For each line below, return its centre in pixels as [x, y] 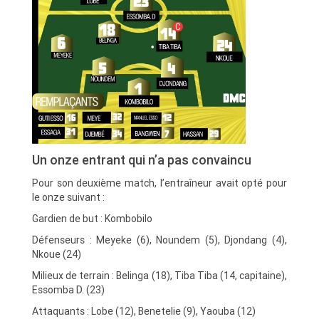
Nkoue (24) [57, 254]
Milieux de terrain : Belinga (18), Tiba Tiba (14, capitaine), [159, 275]
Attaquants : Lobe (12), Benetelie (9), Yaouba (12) [144, 311]
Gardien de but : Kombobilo [92, 218]
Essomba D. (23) [68, 289]
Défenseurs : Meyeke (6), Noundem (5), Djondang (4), [159, 240]
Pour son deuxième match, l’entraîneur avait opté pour [159, 183]
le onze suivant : [68, 197]
